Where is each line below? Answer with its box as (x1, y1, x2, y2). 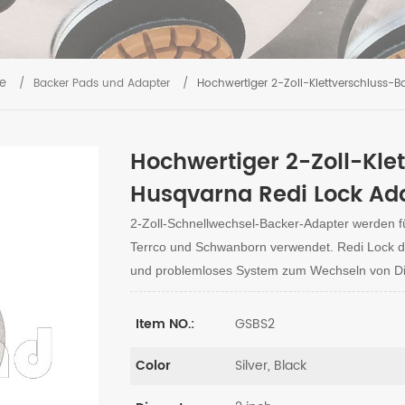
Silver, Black (235, 355, 306, 377)
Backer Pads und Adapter (33, 75, 170, 93)
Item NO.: (136, 314, 194, 335)
